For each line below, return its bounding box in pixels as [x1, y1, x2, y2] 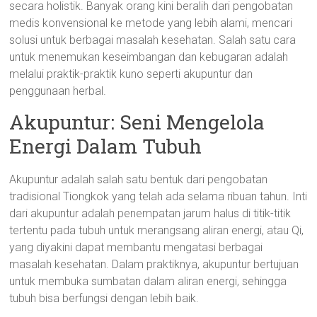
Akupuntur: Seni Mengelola [9, 109, 265, 135]
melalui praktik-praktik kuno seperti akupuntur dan [9, 67, 253, 81]
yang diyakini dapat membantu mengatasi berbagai [9, 241, 263, 254]
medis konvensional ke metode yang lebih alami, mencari [9, 16, 293, 30]
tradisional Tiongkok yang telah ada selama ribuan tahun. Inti [9, 190, 308, 203]
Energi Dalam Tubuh [9, 133, 202, 159]
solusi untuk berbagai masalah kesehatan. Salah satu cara [9, 33, 296, 47]
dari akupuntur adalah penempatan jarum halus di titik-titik [9, 207, 292, 220]
